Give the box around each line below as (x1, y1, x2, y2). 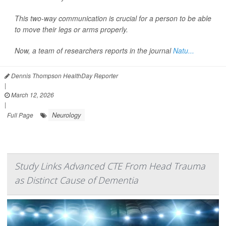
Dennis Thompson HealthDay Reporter (10, 71, 118, 80)
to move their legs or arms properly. (15, 24, 128, 35)
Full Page (7, 110, 33, 120)
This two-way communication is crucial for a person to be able (15, 13, 211, 24)
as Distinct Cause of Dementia (15, 174, 138, 187)
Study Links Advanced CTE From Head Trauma (15, 160, 205, 173)
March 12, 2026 (10, 90, 54, 99)
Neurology (52, 110, 81, 120)
